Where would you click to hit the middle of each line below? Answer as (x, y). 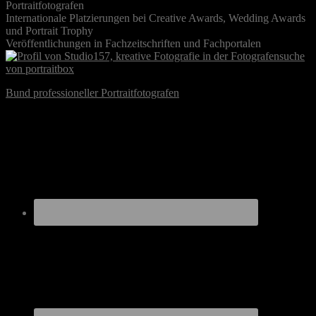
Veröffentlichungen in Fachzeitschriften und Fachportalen (133, 44)
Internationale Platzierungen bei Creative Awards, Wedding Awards (156, 18)
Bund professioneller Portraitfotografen (92, 93)
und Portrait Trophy (49, 31)
